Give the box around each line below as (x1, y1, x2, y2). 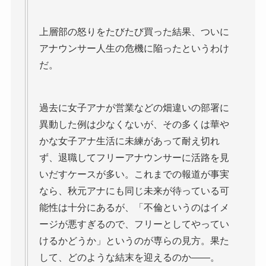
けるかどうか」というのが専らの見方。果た (39, 235, 229, 246)
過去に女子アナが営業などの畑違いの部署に (39, 102, 229, 113)
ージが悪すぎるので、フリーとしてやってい (39, 218, 229, 229)
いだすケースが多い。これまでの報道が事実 (39, 169, 229, 179)
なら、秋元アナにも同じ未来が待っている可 (39, 185, 229, 196)
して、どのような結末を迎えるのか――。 (39, 252, 220, 262)
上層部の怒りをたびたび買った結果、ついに (39, 26, 229, 37)
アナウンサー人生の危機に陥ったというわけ (39, 43, 229, 53)
